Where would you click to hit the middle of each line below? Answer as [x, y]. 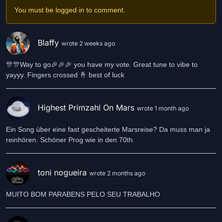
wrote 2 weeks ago [88, 44]
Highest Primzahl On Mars [87, 108]
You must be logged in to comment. [70, 10]
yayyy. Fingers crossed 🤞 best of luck [65, 75]
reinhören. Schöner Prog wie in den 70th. [70, 140]
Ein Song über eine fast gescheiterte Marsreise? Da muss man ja [108, 129]
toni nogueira [63, 173]
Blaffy [50, 43]
